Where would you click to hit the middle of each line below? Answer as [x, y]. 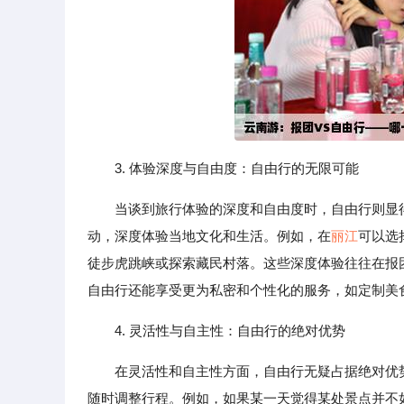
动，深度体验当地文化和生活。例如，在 [209, 236]
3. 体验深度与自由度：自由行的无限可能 [237, 168]
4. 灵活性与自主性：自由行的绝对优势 [230, 331]
